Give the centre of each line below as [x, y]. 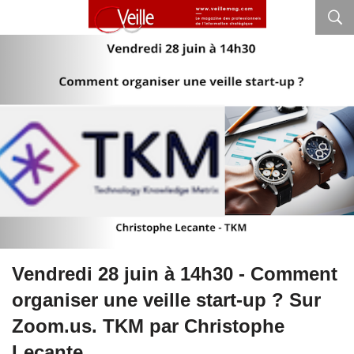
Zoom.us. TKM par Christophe [148, 326]
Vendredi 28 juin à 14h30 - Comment [175, 274]
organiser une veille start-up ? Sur [166, 300]
